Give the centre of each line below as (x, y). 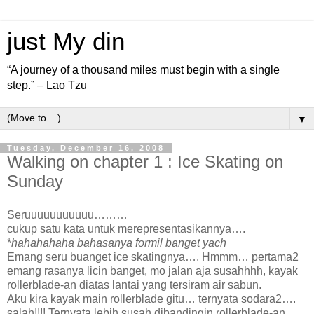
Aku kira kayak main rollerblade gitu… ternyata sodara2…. (151, 299)
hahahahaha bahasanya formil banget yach (119, 243)
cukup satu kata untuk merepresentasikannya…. (126, 228)
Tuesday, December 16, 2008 (86, 148)
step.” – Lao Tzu (47, 85)
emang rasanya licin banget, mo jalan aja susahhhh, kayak (152, 271)
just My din (66, 41)
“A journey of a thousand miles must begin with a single (143, 70)
